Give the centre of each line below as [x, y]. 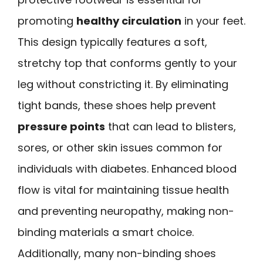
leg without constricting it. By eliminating [123, 84]
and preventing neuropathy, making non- [126, 211]
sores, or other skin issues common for [120, 147]
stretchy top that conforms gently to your [127, 63]
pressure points [61, 126]
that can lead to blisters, [171, 126]
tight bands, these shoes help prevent [117, 105]
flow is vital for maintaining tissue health [123, 190]
